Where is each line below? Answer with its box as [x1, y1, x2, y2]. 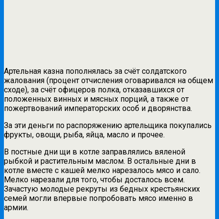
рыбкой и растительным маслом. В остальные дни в [4, 156, 196, 166]
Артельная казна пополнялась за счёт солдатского [4, 66, 187, 76]
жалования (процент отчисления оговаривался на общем [4, 76, 213, 86]
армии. [4, 203, 28, 213]
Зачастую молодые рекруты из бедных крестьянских [4, 184, 200, 194]
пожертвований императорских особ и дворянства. [4, 104, 192, 113]
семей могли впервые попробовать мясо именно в [4, 194, 193, 203]
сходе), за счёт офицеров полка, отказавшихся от [4, 85, 184, 95]
